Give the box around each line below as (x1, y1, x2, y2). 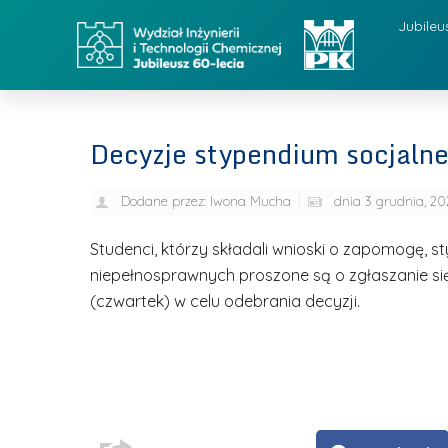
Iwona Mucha (205, 193, 291, 209)
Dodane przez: (120, 193, 206, 209)
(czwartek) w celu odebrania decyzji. (89, 291, 360, 311)
